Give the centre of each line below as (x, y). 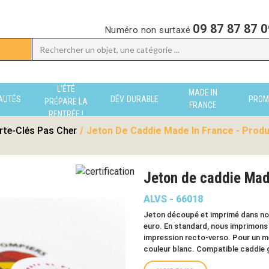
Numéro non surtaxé (149, 30)
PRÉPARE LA (66, 101)
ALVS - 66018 (173, 199)
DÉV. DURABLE (134, 99)
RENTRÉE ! (66, 114)
